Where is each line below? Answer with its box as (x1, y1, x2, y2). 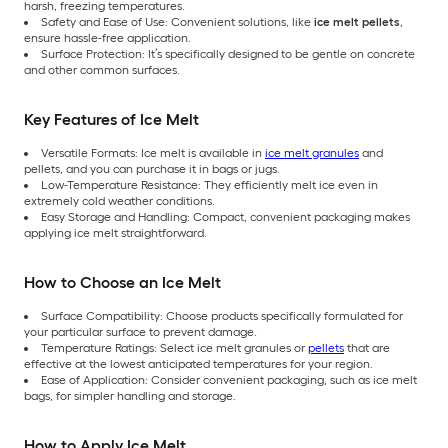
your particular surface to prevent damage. (24, 325, 257, 340)
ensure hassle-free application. (24, 31, 191, 46)
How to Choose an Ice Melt (24, 273, 221, 293)
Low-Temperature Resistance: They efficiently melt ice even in (41, 178, 378, 193)
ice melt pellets (314, 15, 400, 30)
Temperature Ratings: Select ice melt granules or (41, 341, 308, 356)
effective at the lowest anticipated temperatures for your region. (24, 357, 373, 372)
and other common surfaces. (24, 63, 180, 78)
